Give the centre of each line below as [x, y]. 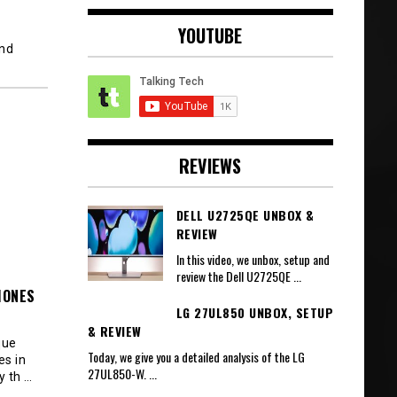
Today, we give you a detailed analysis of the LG [196, 356]
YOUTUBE [210, 36]
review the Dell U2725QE [234, 276]
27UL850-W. [118, 373]
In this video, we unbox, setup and [253, 259]
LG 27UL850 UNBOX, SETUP [254, 313]
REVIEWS [210, 166]
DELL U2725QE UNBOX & [245, 215]
